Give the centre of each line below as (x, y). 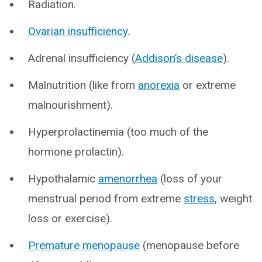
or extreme (208, 85)
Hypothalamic (63, 179)
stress (199, 199)
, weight (233, 199)
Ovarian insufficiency (78, 31)
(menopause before (189, 245)
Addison (155, 58)
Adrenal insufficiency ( (82, 58)
